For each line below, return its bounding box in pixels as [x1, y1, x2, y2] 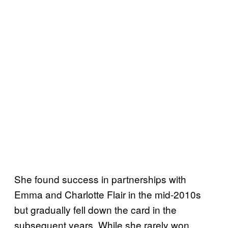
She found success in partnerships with [14, 172, 186, 186]
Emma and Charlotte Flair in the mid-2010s [14, 187, 201, 202]
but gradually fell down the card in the [14, 203, 177, 217]
